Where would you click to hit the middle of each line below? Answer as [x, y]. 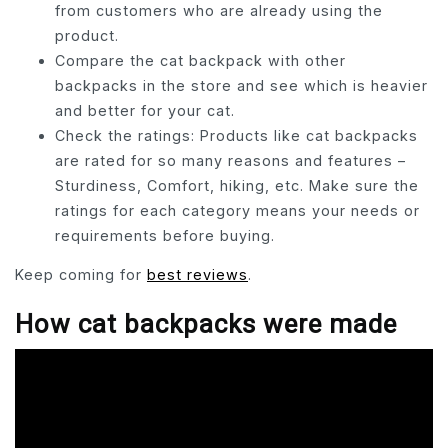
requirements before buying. [165, 235]
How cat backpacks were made [206, 324]
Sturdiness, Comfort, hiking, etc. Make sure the [237, 185]
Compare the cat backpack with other [200, 60]
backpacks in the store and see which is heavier [241, 85]
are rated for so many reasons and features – [230, 160]
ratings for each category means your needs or [237, 210]
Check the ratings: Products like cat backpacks [236, 135]
